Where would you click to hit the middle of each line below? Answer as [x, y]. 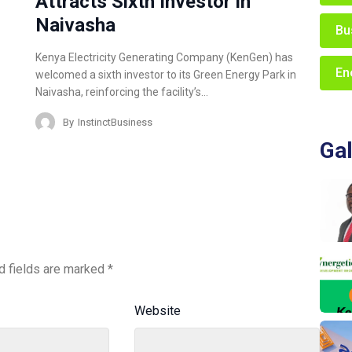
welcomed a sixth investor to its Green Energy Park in [166, 75]
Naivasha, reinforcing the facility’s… [122, 92]
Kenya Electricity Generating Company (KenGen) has [165, 58]
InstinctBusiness [115, 122]
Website [158, 311]
